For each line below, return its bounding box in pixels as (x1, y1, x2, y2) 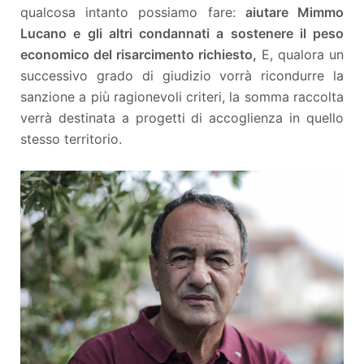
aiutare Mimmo (245, 3, 344, 20)
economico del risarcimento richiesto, (20, 45, 257, 63)
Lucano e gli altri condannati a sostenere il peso (20, 24, 344, 41)
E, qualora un (257, 45, 344, 63)
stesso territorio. (20, 130, 122, 147)
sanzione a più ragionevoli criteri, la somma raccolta (20, 88, 344, 105)
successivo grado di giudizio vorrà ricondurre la (20, 67, 344, 84)
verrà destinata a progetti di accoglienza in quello (20, 109, 344, 126)
